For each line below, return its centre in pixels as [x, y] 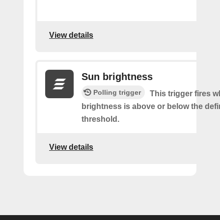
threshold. [100, 119]
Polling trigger [117, 92]
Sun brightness [117, 76]
